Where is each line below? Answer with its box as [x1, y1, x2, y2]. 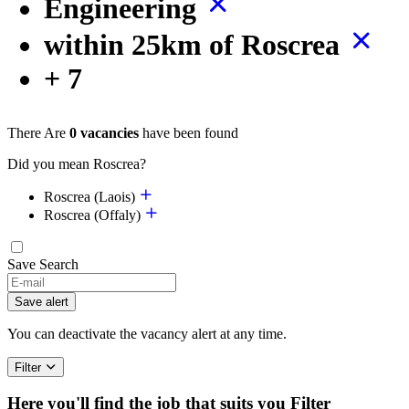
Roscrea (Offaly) [44, 206, 144, 223]
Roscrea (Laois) [44, 188, 139, 204]
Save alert [15, 294, 68, 309]
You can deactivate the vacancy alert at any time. [7, 325, 287, 341]
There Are [7, 124, 66, 141]
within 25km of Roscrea [44, 27, 347, 61]
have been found [139, 124, 238, 141]
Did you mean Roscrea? [7, 155, 146, 172]
